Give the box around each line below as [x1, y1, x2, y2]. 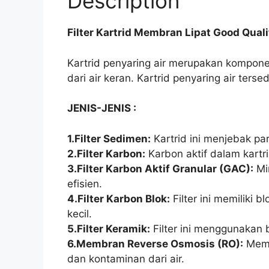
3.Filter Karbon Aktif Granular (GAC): [67, 162, 253, 175]
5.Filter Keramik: [67, 222, 150, 235]
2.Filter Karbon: [67, 147, 145, 160]
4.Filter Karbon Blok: [67, 192, 170, 205]
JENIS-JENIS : [67, 102, 136, 115]
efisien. [67, 177, 102, 190]
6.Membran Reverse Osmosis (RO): [67, 237, 243, 250]
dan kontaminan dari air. [67, 252, 184, 265]
